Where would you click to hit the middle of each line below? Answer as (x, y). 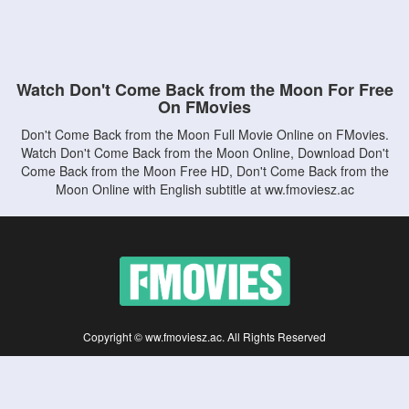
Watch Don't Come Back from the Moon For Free (204, 89)
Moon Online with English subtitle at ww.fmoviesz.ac (204, 189)
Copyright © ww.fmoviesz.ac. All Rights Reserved (204, 336)
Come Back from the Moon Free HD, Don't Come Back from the (204, 171)
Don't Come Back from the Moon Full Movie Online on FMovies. (204, 134)
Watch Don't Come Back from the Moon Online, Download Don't (204, 152)
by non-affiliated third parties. (204, 372)
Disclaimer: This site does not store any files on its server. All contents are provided (204, 360)
